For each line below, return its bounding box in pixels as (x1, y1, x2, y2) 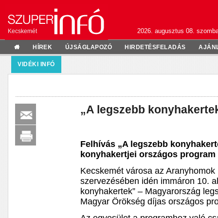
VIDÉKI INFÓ (18, 60, 55, 68)
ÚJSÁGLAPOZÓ (65, 43, 112, 51)
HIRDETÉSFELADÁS (125, 43, 186, 51)
